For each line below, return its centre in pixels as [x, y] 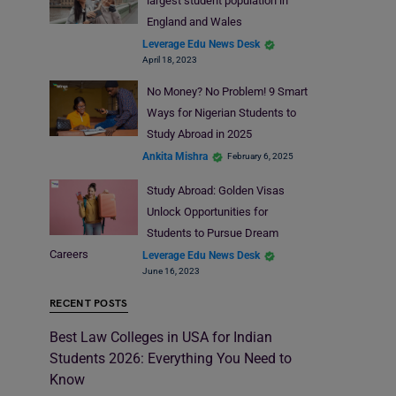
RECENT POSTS [89, 304]
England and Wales [194, 22]
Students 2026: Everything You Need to [171, 359]
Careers [69, 255]
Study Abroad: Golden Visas [215, 191]
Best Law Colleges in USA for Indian [161, 338]
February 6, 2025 [260, 156]
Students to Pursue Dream [212, 233]
